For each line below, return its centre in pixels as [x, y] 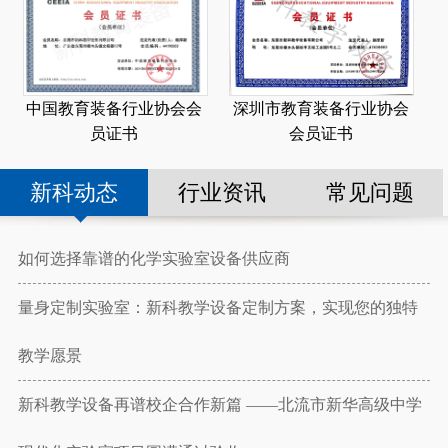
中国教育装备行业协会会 [114, 109]
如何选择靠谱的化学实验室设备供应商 [153, 259]
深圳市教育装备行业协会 [320, 109]
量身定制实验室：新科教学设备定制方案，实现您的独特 [217, 308]
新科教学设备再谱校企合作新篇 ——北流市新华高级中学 [219, 405]
